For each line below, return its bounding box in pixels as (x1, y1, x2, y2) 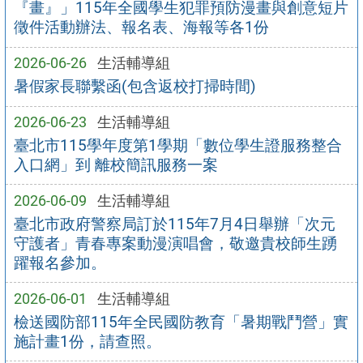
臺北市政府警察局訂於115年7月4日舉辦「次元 (13, 214, 335, 233)
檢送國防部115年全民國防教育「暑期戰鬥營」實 (13, 312, 348, 331)
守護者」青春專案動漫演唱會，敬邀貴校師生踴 (13, 233, 337, 253)
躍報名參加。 (13, 253, 106, 272)
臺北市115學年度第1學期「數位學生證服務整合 (13, 135, 342, 155)
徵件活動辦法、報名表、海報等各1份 (13, 18, 269, 37)
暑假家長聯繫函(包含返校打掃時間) (13, 77, 256, 96)
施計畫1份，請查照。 (13, 331, 161, 351)
